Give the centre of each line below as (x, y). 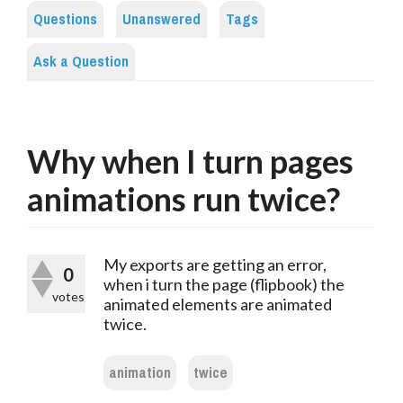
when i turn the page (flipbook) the (224, 285)
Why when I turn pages (190, 161)
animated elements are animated (218, 304)
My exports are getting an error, (215, 265)
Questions (65, 20)
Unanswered (161, 20)
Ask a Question (81, 62)
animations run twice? (184, 199)
